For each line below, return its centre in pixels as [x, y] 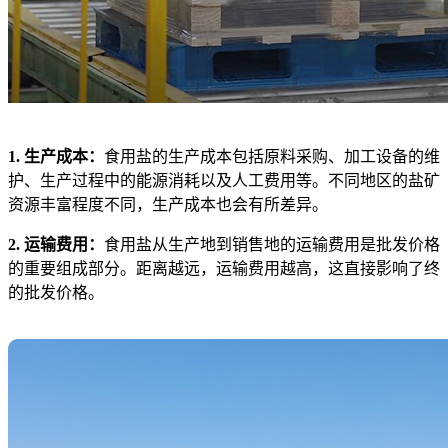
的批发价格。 [56, 292]
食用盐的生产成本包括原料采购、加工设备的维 [272, 156]
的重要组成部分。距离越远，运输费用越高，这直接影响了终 [224, 268]
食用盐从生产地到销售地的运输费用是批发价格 [272, 244]
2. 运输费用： [56, 244]
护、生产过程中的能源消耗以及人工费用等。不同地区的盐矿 [224, 180]
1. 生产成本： [56, 156]
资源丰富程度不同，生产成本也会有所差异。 [168, 204]
